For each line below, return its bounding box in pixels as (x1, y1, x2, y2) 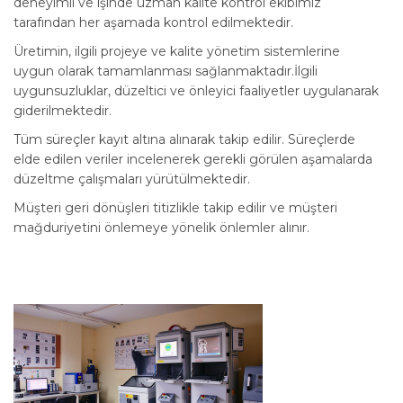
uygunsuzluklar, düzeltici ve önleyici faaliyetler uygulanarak (13, 82, 379, 99)
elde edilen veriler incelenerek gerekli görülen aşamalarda (13, 150, 372, 167)
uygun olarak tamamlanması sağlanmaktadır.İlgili (13, 62, 318, 79)
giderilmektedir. (13, 102, 112, 119)
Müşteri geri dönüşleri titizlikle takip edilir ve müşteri (13, 199, 337, 216)
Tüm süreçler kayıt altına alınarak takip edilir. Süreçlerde (13, 130, 355, 148)
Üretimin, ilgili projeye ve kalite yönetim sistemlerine (13, 42, 340, 59)
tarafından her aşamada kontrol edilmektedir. (13, 13, 293, 31)
